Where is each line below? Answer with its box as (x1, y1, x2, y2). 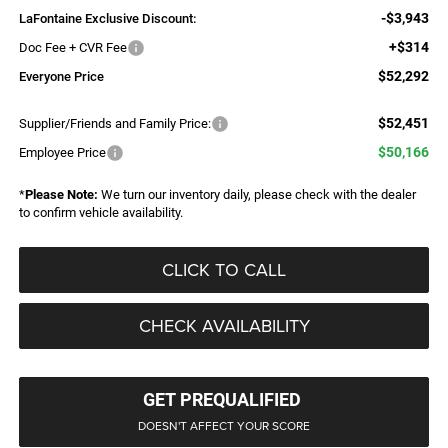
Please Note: (24, 186, 98, 202)
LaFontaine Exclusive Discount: (18, 10, 196, 26)
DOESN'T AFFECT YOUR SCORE (138, 416, 310, 434)
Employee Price (18, 144, 106, 160)
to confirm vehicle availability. (18, 204, 183, 220)
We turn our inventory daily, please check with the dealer (97, 186, 416, 202)
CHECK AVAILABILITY (138, 312, 310, 338)
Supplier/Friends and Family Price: (18, 115, 211, 131)
